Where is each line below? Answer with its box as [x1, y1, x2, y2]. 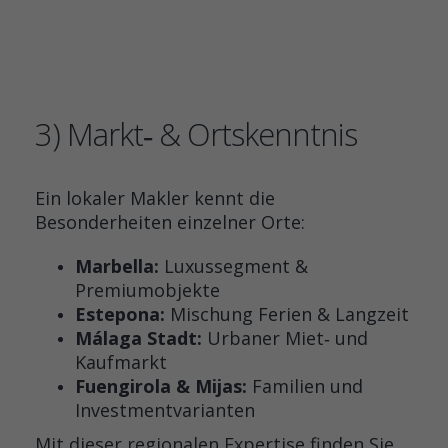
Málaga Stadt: [75, 326, 202, 350]
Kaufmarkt [75, 350, 167, 374]
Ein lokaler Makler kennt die [35, 186, 275, 210]
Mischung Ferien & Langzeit [165, 302, 409, 326]
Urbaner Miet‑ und [202, 326, 368, 350]
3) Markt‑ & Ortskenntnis [35, 113, 357, 155]
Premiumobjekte [75, 278, 220, 302]
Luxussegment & [159, 254, 308, 278]
